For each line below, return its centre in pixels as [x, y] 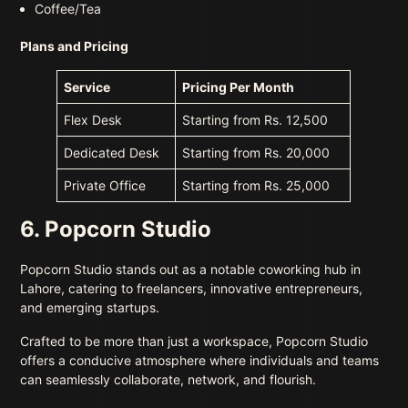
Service [87, 87]
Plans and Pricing [76, 46]
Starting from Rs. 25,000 [256, 186]
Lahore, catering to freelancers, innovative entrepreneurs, [192, 289]
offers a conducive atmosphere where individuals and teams [200, 361]
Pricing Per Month [239, 87]
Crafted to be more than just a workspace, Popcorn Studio [194, 342]
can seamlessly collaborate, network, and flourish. [170, 380]
